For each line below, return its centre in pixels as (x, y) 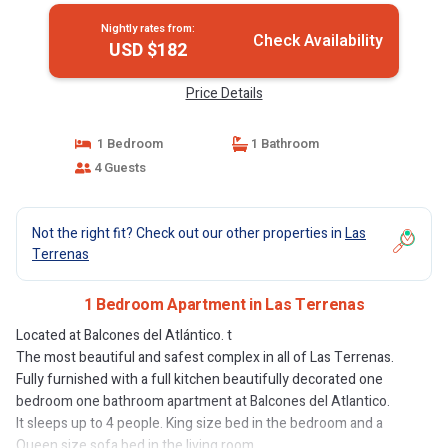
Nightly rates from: (147, 28)
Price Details (224, 93)
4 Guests (118, 167)
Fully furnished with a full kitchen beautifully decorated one (199, 379)
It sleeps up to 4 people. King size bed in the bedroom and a (199, 423)
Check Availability (317, 41)
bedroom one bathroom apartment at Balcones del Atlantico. (203, 401)
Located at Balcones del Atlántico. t (124, 335)
